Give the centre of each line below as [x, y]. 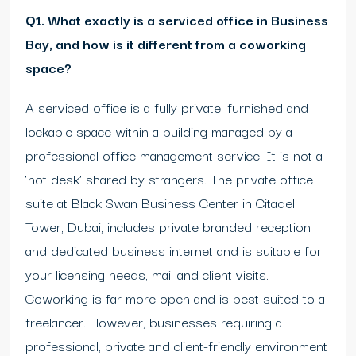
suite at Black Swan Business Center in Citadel [160, 203]
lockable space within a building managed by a [159, 131]
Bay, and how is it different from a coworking [166, 44]
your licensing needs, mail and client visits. [147, 274]
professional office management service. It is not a [174, 155]
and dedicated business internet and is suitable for [174, 250]
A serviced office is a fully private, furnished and [167, 107]
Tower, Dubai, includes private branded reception [168, 226]
